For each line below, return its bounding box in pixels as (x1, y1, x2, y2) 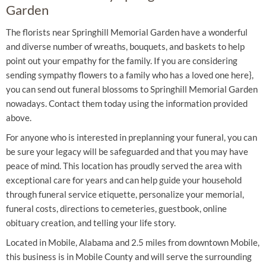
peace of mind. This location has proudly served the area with (6, 160, 242, 171)
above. (6, 112, 31, 123)
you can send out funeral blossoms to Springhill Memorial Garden (6, 84, 258, 94)
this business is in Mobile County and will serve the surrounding (6, 251, 252, 262)
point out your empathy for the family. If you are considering (6, 55, 237, 66)
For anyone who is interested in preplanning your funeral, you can (6, 132, 257, 142)
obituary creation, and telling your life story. (6, 217, 176, 228)
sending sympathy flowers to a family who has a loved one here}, (6, 69, 254, 80)
